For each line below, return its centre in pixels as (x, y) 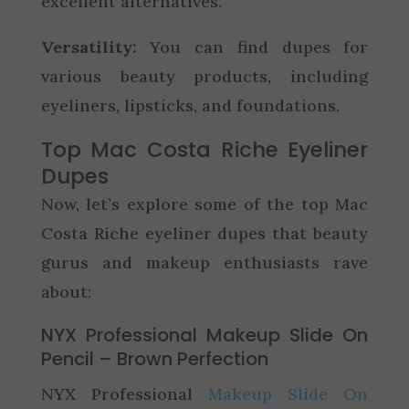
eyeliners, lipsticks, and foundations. (190, 105)
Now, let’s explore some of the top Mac (204, 204)
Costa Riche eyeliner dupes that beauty (204, 233)
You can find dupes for (252, 47)
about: (66, 292)
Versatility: (89, 47)
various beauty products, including (204, 76)
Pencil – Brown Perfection (154, 359)
